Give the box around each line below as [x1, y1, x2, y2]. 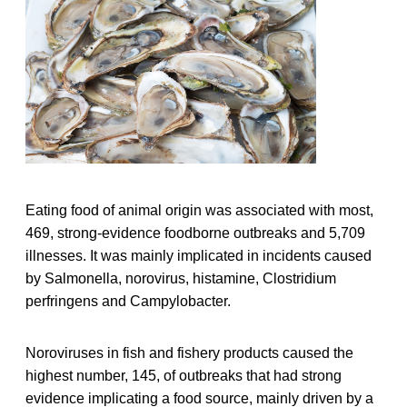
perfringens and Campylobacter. [25, 293, 231, 309]
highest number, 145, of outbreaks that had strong [25, 367, 342, 383]
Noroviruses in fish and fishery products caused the [25, 344, 353, 361]
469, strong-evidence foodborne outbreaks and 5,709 [25, 224, 365, 241]
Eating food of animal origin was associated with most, [25, 202, 373, 218]
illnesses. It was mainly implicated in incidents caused [25, 247, 372, 263]
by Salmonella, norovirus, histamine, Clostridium [25, 270, 336, 286]
